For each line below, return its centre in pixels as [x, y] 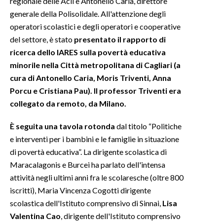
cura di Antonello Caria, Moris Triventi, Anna [91, 77]
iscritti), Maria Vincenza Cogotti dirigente [80, 190]
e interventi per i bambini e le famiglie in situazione [94, 139]
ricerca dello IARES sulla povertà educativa [88, 52]
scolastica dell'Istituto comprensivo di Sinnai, [86, 203]
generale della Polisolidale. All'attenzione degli [88, 13]
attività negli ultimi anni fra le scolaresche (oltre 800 [97, 177]
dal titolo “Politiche [149, 126]
